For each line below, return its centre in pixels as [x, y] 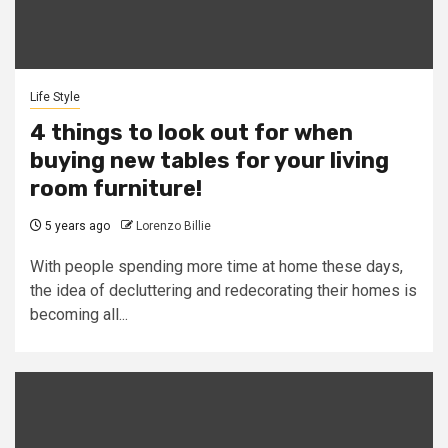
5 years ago [76, 226]
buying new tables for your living [209, 160]
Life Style [55, 97]
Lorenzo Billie [173, 226]
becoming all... [79, 314]
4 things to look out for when [191, 132]
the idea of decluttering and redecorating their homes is [223, 290]
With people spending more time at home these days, [216, 266]
